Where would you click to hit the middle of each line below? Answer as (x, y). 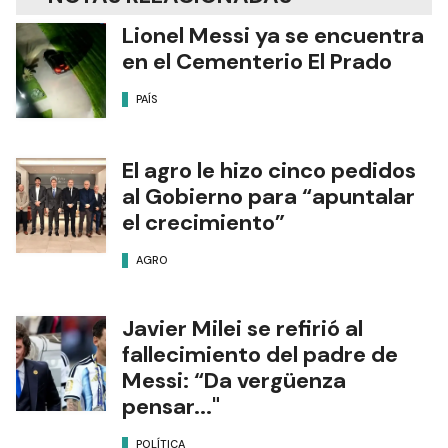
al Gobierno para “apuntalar (268, 197)
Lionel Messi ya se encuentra (273, 36)
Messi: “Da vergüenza (234, 381)
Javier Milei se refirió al (242, 329)
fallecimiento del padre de (260, 355)
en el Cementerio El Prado (257, 62)
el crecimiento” (203, 223)
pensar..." (171, 407)
